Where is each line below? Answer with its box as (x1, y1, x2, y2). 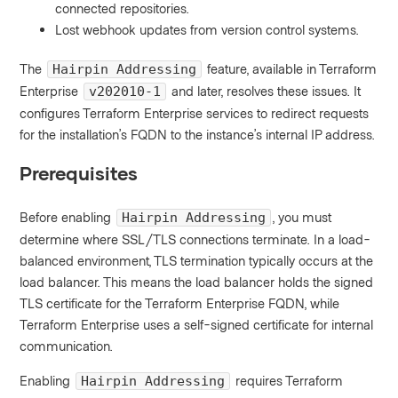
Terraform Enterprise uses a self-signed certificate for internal (20, 316, 374, 333)
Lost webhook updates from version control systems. (55, 21, 360, 38)
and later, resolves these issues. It (168, 83, 362, 99)
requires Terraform (232, 372, 344, 389)
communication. (20, 338, 114, 354)
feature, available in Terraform (203, 60, 378, 77)
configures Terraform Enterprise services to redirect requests (20, 105, 370, 122)
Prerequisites (20, 162, 139, 185)
